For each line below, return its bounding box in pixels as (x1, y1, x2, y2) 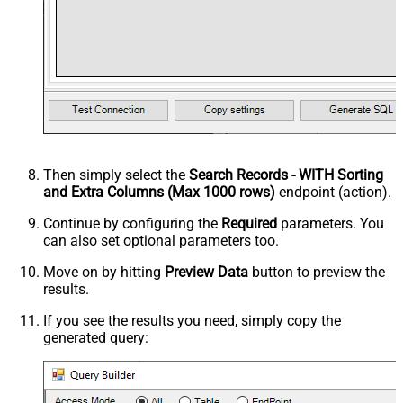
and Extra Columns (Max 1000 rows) (43, 183, 275, 201)
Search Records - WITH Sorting (189, 166, 383, 184)
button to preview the (248, 263, 385, 281)
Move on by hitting (43, 263, 165, 281)
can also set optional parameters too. (43, 231, 279, 249)
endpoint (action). (275, 183, 391, 201)
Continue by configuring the (43, 214, 221, 232)
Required (221, 214, 277, 232)
